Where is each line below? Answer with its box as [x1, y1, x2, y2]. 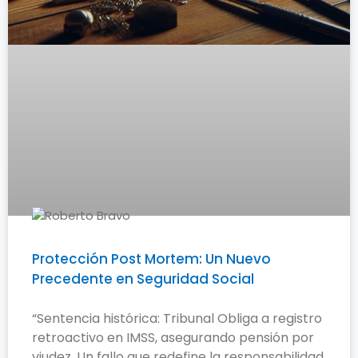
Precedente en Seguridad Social [32, 269, 254, 289]
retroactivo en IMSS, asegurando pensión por [32, 328, 314, 348]
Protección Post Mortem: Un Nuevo [32, 249, 271, 269]
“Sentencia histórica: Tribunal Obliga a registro [32, 309, 322, 328]
